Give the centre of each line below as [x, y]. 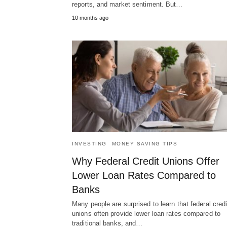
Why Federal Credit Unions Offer [146, 161]
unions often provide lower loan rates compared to [146, 213]
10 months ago [90, 17]
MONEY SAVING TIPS [144, 143]
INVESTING [89, 143]
